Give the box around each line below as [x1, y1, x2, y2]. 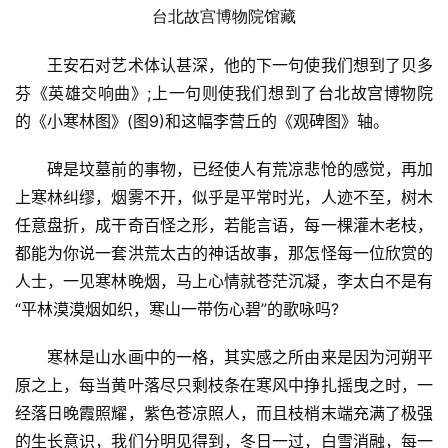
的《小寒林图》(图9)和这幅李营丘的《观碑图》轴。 [15, 111, 389, 132]
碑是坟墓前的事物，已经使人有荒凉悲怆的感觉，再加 [47, 159, 434, 180]
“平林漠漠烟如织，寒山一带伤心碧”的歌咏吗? [15, 299, 339, 320]
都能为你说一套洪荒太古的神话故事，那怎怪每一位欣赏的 [15, 243, 433, 264]
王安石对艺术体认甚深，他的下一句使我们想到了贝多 [47, 55, 434, 76]
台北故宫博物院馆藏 [152, 8, 296, 26]
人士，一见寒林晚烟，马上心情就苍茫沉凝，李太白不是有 [15, 271, 433, 292]
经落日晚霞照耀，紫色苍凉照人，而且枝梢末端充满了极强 [15, 403, 433, 424]
